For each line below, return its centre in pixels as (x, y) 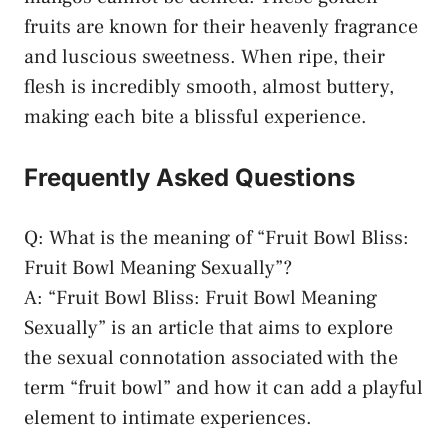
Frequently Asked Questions (189, 178)
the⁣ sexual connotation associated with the (211, 358)
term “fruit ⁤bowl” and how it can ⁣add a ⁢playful (223, 388)
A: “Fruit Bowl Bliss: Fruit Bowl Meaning (200, 298)
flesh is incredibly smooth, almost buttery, (209, 87)
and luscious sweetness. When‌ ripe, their (204, 57)
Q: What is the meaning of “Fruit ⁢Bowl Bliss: (216, 238)
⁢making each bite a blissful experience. (195, 117)
